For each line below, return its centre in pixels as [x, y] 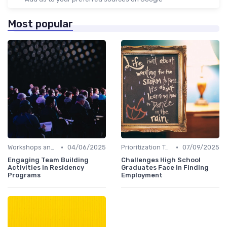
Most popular [40, 24]
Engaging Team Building [48, 160]
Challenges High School [161, 160]
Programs [24, 175]
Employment [142, 175]
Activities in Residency [46, 168]
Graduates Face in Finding [165, 168]
